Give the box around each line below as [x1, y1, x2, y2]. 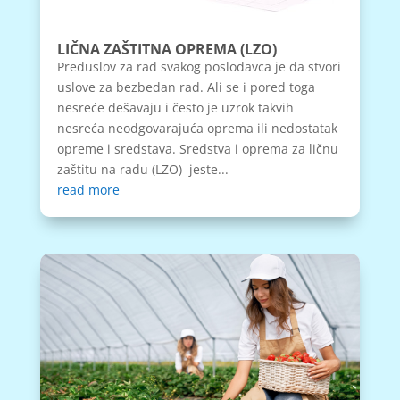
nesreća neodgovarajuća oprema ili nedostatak [56, 119, 337, 137]
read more [56, 180, 120, 198]
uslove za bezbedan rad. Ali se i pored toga [56, 78, 319, 96]
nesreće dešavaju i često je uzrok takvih [56, 98, 294, 116]
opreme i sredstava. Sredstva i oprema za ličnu [56, 139, 338, 157]
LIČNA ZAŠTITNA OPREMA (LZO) [56, 38, 277, 59]
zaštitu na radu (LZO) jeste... [56, 160, 229, 178]
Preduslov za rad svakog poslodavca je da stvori [56, 57, 341, 75]
